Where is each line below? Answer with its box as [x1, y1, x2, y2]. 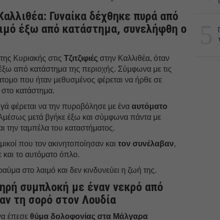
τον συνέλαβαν [118, 139, 174, 148]
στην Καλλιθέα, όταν [100, 54, 170, 62]
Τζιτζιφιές [64, 54, 100, 62]
